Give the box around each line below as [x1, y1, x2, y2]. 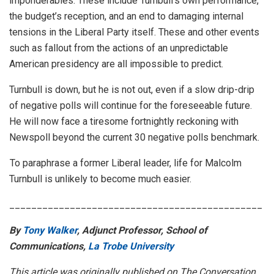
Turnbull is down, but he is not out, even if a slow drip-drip [9, 84, 254, 96]
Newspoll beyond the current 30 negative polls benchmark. [9, 131, 259, 144]
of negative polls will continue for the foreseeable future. [9, 100, 252, 112]
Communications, [9, 240, 88, 253]
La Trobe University [88, 240, 174, 253]
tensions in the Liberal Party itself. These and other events [9, 26, 259, 39]
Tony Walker [23, 224, 77, 237]
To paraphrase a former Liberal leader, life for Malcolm [10, 157, 242, 169]
